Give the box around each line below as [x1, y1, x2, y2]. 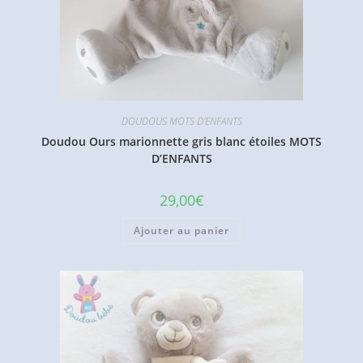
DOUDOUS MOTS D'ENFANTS [121, 113, 242, 128]
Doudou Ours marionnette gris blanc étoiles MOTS [41, 133, 322, 149]
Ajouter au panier [134, 223, 229, 237]
